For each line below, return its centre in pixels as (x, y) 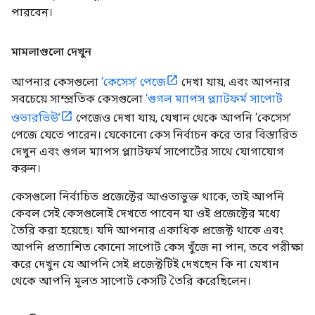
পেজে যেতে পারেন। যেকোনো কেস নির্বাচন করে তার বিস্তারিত (154, 134)
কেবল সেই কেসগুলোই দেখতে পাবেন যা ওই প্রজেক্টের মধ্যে (146, 213)
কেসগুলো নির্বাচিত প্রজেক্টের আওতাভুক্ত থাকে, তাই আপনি (148, 196)
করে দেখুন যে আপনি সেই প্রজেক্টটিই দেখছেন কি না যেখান (145, 264)
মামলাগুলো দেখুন (51, 51)
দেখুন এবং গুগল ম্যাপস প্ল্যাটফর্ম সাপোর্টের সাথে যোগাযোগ (148, 151)
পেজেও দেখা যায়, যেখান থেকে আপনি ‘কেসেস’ (182, 117)
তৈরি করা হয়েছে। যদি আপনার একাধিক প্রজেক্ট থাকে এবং (147, 230)
